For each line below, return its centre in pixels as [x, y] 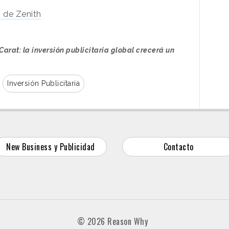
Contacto [178, 146]
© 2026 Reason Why [112, 221]
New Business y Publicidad [51, 146]
